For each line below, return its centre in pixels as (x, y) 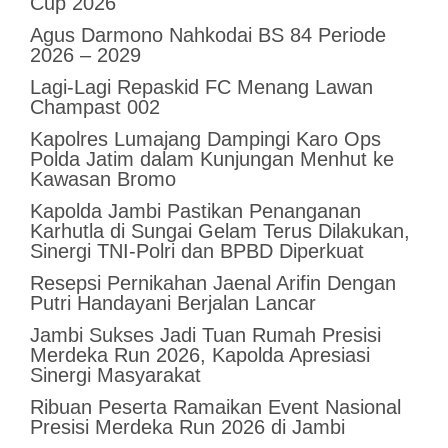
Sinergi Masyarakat (115, 375)
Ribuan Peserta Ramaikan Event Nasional (215, 407)
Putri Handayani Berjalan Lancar (172, 303)
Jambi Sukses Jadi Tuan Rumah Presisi (205, 335)
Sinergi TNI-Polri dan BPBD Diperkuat (196, 251)
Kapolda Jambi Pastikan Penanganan (195, 211)
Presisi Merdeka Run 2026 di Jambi (187, 427)
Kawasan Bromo (102, 179)
